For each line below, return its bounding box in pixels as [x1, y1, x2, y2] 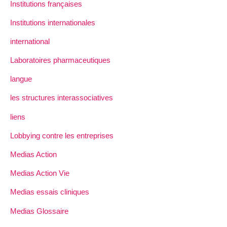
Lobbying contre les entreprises [10, 131, 113, 140]
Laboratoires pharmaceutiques [10, 56, 110, 65]
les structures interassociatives [10, 93, 113, 102]
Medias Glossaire [10, 206, 68, 215]
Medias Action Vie [10, 169, 69, 178]
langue [10, 74, 32, 84]
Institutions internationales [10, 18, 95, 27]
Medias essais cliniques [10, 187, 89, 197]
